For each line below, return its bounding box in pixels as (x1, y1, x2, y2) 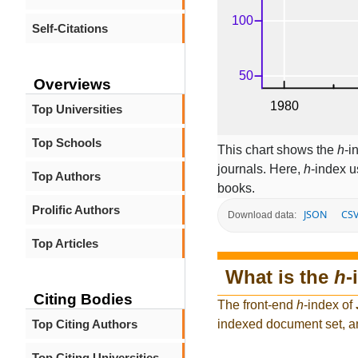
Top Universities (32, 102, 122, 116)
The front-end (217, 298, 296, 312)
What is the (225, 266, 334, 288)
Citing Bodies (34, 291, 133, 308)
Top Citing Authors (32, 317, 137, 331)
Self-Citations (32, 22, 108, 35)
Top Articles (32, 237, 98, 250)
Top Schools (32, 136, 101, 149)
